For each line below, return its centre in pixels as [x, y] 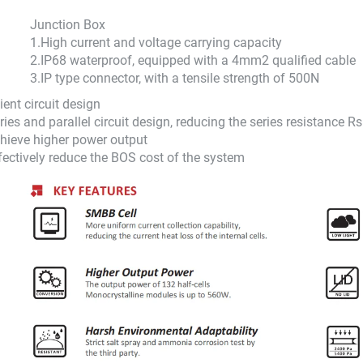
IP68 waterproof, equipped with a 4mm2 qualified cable [198, 60]
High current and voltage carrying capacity [161, 42]
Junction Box [68, 24]
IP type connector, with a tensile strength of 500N [180, 78]
